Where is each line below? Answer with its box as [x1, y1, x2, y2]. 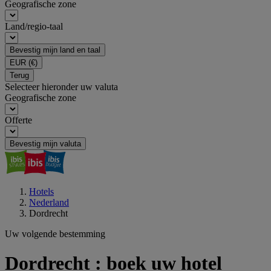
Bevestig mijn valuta [10, 139, 81, 148]
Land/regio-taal [5, 21, 63, 31]
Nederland [29, 197, 69, 207]
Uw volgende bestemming [5, 229, 105, 239]
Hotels [29, 186, 54, 197]
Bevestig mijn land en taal [10, 45, 100, 54]
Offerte [5, 115, 32, 125]
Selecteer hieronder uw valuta [5, 82, 118, 92]
